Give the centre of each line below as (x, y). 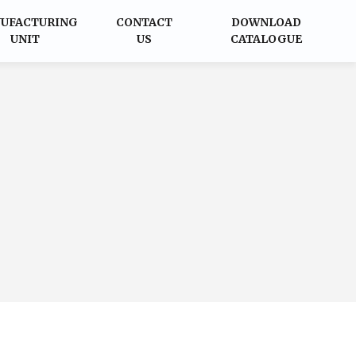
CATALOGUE (266, 39)
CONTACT (144, 22)
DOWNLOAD (266, 22)
